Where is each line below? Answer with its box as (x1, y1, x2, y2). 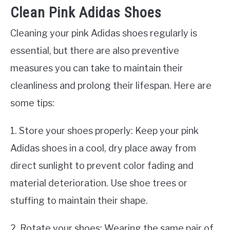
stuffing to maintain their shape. (10, 195, 148, 206)
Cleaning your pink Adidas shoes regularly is (10, 28, 197, 39)
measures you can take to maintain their (10, 63, 183, 74)
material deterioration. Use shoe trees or (10, 178, 187, 189)
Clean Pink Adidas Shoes (10, 4, 162, 22)
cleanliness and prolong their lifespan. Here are (10, 80, 212, 91)
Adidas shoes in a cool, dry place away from (10, 143, 196, 154)
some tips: (10, 98, 54, 109)
